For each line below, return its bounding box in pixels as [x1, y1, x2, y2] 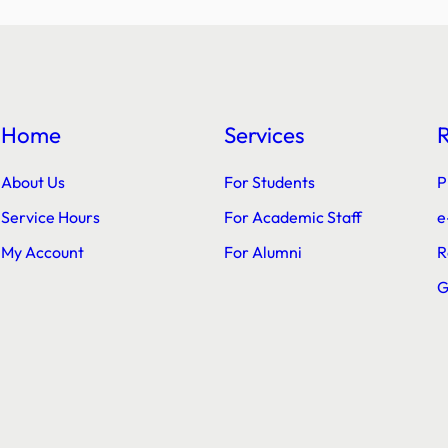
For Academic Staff [224, 207, 362, 227]
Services [224, 121, 305, 149]
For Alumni [224, 242, 302, 262]
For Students [224, 172, 315, 192]
